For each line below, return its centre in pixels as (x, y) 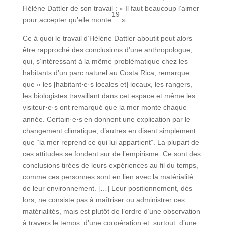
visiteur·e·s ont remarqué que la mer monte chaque (104, 108)
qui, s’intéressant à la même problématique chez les (105, 62)
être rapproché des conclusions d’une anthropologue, (107, 50)
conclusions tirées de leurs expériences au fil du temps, (110, 165)
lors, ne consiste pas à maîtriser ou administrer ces (103, 200)
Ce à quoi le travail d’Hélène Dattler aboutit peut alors (107, 38)
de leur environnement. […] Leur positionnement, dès (107, 189)
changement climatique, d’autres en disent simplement (109, 131)
